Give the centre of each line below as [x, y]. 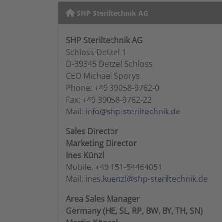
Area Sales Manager [103, 199]
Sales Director [92, 131]
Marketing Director [101, 143]
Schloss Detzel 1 [96, 52]
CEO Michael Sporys [103, 76]
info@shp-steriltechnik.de [133, 111]
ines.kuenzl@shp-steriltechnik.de [146, 179]
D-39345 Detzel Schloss [109, 64]
